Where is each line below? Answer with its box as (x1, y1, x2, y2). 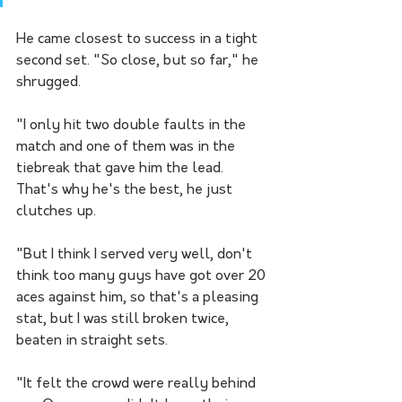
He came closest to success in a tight (16, 32, 261, 48)
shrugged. (16, 75, 81, 91)
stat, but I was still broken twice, (16, 312, 232, 328)
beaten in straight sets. (16, 334, 168, 349)
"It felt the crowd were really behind (16, 377, 259, 392)
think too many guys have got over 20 (16, 269, 269, 284)
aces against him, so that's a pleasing (16, 291, 262, 306)
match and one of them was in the (16, 140, 239, 155)
